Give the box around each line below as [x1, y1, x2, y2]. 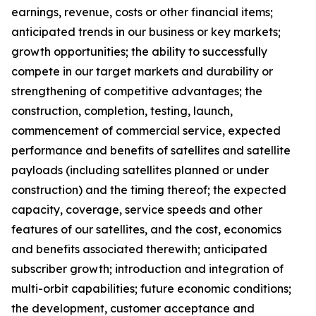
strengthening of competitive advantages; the [11, 84, 262, 98]
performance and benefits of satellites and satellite [11, 143, 291, 157]
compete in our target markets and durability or [11, 64, 273, 78]
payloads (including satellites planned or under [11, 163, 269, 177]
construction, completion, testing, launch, [11, 104, 233, 118]
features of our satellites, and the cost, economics [11, 222, 281, 236]
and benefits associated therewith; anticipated [11, 242, 267, 256]
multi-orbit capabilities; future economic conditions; [11, 281, 291, 296]
